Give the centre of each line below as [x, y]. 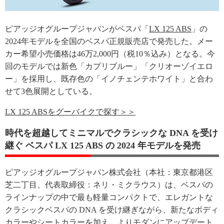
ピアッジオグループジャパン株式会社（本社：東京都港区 [109, 172]
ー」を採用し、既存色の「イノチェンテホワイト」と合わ [109, 78]
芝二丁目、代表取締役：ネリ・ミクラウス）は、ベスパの [109, 184]
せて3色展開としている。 [51, 91]
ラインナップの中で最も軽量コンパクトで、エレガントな [109, 197]
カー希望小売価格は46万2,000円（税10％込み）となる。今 [110, 53]
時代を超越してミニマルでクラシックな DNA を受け [111, 133]
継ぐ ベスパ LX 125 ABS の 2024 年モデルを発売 [103, 145]
